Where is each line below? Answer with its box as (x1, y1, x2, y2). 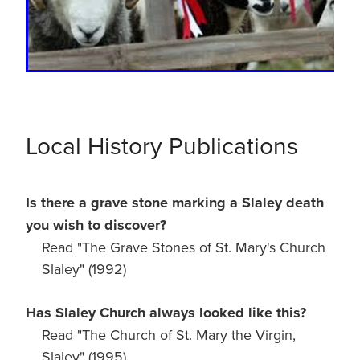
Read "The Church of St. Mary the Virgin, (42, 325, 296, 346)
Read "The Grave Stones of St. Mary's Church (42, 237, 325, 258)
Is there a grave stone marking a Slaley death (26, 192, 324, 214)
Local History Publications (26, 129, 298, 163)
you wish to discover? (26, 215, 166, 236)
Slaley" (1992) (42, 259, 126, 280)
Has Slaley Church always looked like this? (26, 302, 306, 324)
